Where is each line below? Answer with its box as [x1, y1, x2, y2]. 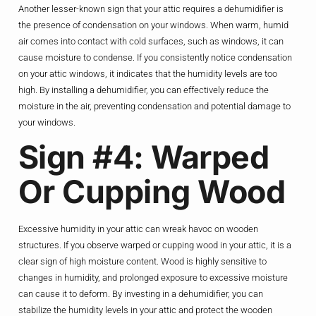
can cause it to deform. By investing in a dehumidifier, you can [18, 288, 263, 300]
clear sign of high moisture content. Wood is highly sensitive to [18, 256, 267, 267]
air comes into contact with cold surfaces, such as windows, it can [18, 35, 284, 47]
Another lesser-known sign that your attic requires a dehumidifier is [18, 3, 284, 14]
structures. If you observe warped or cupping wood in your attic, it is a [18, 240, 291, 251]
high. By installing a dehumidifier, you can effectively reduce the [18, 84, 269, 95]
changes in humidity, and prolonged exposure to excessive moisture [18, 272, 288, 284]
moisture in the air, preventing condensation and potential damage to [18, 100, 291, 111]
